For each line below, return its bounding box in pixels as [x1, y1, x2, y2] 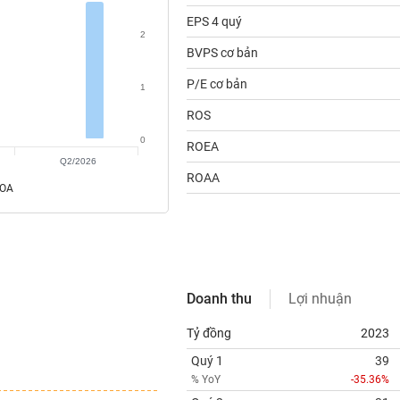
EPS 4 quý [186, 14, 242, 29]
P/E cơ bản [186, 77, 247, 91]
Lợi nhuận [287, 290, 352, 307]
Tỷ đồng [186, 326, 231, 340]
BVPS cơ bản [186, 46, 258, 60]
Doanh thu [186, 290, 252, 307]
